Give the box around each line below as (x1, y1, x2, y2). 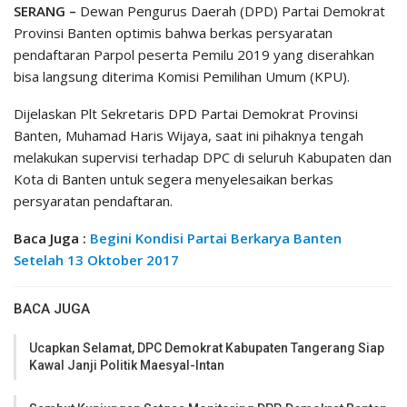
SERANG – (14, 2, 76, 21)
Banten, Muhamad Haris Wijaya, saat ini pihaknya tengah (14, 126, 363, 145)
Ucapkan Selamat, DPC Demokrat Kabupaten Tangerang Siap (29, 341, 384, 356)
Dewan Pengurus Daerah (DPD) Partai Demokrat (76, 2, 385, 21)
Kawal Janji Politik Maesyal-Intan (29, 358, 224, 373)
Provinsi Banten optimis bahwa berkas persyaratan (14, 24, 333, 43)
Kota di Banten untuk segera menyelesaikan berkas (14, 170, 333, 189)
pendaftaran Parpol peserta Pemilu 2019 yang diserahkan (14, 45, 374, 65)
